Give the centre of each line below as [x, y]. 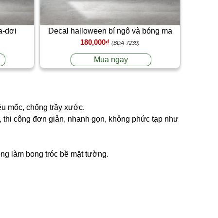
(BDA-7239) [126, 43]
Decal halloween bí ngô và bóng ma [110, 31]
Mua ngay [111, 59]
